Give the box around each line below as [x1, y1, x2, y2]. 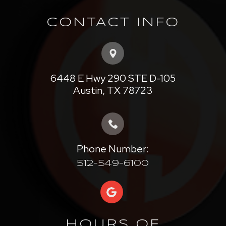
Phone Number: [77, 142, 149, 156]
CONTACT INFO [46, 17, 180, 29]
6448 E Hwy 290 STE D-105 [50, 72, 176, 85]
